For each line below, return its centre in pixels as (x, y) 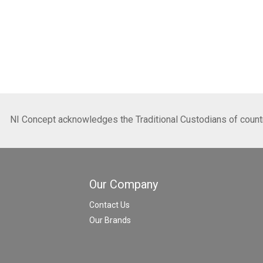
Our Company (124, 184)
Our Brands (110, 220)
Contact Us (109, 205)
